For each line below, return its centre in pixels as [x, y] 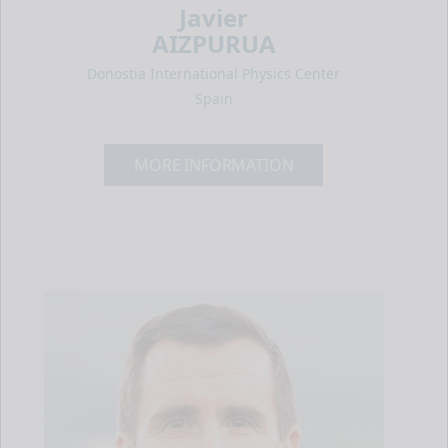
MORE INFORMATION [214, 164]
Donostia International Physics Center [214, 74]
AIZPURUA [213, 44]
